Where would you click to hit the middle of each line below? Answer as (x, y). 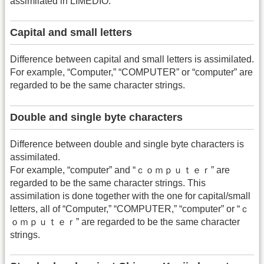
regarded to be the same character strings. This (108, 183)
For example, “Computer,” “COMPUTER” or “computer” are (131, 72)
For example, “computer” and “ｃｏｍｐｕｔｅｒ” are (120, 170)
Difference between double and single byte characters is (127, 144)
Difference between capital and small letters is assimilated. (132, 60)
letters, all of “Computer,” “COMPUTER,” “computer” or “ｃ (130, 209)
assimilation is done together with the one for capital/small (130, 196)
